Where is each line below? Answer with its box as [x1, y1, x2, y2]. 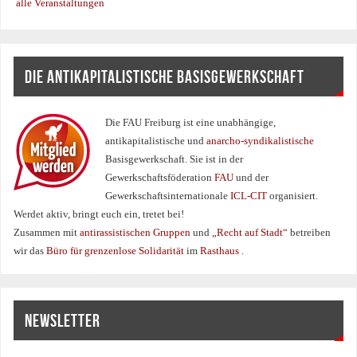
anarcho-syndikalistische [206, 135, 315, 147]
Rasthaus [200, 245, 242, 257]
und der [236, 172, 269, 184]
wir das [14, 245, 47, 257]
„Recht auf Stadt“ [212, 227, 291, 239]
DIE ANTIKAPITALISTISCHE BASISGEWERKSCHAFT [24, 67, 304, 87]
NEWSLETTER [24, 311, 100, 331]
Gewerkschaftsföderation [105, 172, 215, 184]
